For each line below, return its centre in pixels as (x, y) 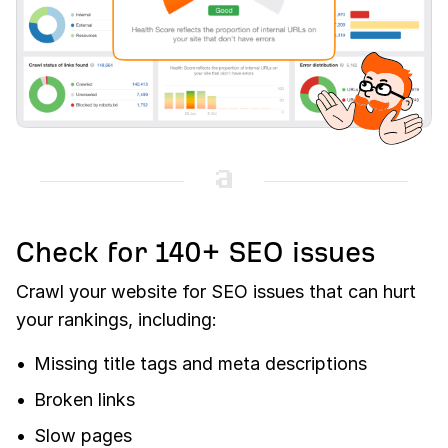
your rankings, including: (116, 319)
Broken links (84, 399)
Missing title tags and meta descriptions (200, 363)
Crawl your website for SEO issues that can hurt (216, 291)
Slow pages (83, 435)
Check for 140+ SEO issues (195, 252)
